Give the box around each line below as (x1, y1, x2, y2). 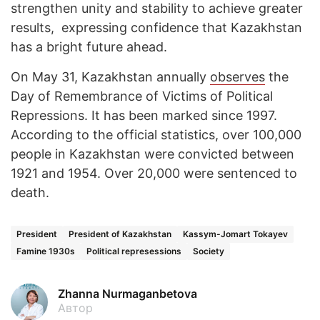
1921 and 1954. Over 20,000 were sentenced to (11, 166, 297, 181)
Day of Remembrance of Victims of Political (11, 89, 273, 104)
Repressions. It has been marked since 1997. (11, 108, 277, 124)
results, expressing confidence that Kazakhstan (11, 20, 302, 36)
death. (11, 185, 49, 201)
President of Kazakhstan (69, 229, 171, 240)
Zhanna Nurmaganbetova (58, 286, 197, 301)
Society (193, 246, 224, 257)
